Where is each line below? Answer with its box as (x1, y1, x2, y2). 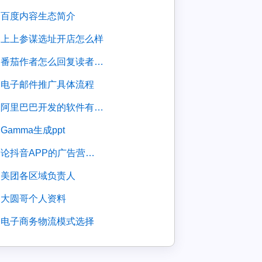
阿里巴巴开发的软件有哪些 (10, 102, 95, 112)
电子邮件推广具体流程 (10, 80, 95, 89)
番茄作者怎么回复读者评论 (10, 57, 95, 67)
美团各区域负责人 (10, 171, 76, 181)
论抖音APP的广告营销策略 (10, 148, 86, 158)
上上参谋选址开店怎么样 (10, 34, 104, 44)
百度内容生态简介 (10, 11, 76, 21)
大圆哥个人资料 (10, 194, 67, 204)
